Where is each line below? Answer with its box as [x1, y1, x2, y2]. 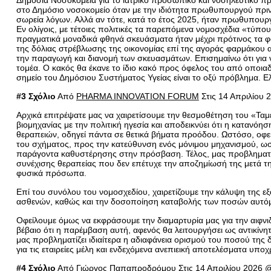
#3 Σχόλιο [16, 91, 56, 101]
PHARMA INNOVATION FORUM [76, 91, 199, 101]
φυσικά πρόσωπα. [16, 168, 87, 178]
